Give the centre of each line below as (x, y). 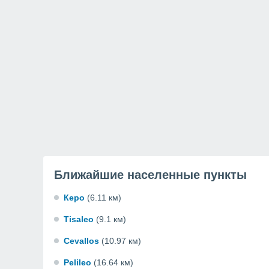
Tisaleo (79, 219)
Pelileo (77, 262)
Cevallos (81, 241)
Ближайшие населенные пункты (150, 175)
